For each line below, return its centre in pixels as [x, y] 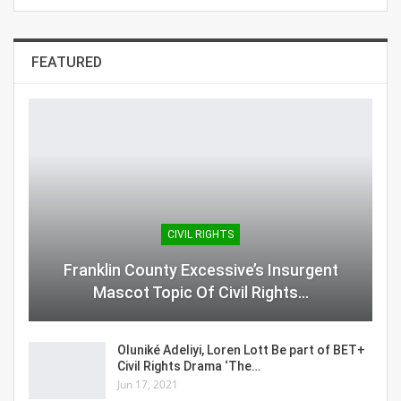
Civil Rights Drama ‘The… [189, 367]
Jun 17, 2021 [148, 385]
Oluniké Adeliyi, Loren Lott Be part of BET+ [241, 350]
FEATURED [67, 62]
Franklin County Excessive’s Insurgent [200, 270]
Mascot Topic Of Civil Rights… [200, 293]
